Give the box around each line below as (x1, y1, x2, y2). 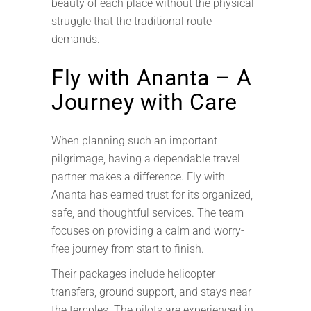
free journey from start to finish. (51, 242, 204, 255)
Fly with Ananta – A (51, 65, 252, 91)
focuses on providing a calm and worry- (51, 224, 244, 237)
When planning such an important (51, 134, 217, 147)
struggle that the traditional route (51, 15, 212, 28)
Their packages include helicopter (51, 267, 215, 280)
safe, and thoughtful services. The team (51, 206, 244, 219)
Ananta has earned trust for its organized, (51, 188, 253, 201)
